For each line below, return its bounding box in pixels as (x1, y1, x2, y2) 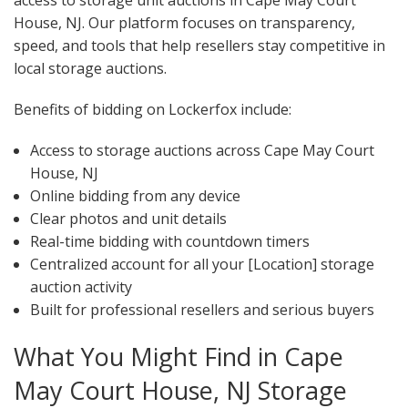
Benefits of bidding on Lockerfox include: (14, 99, 291, 120)
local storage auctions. (14, 58, 167, 79)
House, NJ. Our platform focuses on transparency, (14, 13, 355, 34)
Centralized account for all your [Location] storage (29, 254, 374, 275)
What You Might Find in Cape (14, 340, 343, 374)
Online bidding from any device (29, 186, 240, 207)
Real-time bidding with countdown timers (29, 231, 310, 252)
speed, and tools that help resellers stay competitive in (14, 36, 385, 56)
